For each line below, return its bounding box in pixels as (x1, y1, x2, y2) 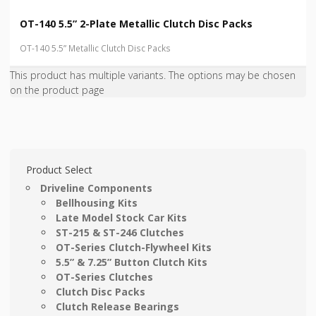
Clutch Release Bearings (56, 300, 180, 314)
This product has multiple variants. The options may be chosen (10, 68, 296, 82)
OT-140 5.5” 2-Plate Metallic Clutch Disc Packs (20, 16, 253, 30)
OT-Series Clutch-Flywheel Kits (56, 241, 212, 255)
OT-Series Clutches (56, 270, 154, 284)
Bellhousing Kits (56, 196, 138, 210)
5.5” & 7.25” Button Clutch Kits (56, 255, 208, 269)
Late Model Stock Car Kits (56, 211, 188, 225)
